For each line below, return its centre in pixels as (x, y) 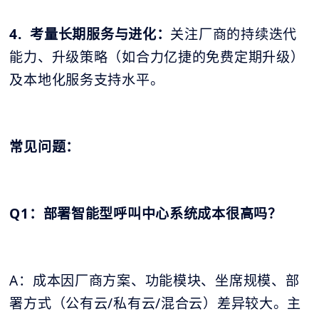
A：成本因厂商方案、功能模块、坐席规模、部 (155, 281)
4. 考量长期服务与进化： (90, 35)
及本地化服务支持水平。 (87, 80)
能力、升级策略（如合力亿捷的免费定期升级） (157, 57)
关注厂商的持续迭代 (234, 35)
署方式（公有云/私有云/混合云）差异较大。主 (156, 304)
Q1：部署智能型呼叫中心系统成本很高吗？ (146, 214)
